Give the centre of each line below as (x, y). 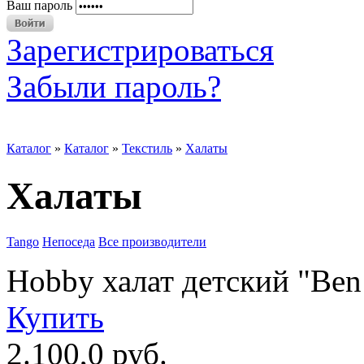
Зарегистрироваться (140, 50)
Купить (55, 318)
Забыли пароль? (114, 87)
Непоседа (69, 242)
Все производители (152, 242)
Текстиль (147, 149)
